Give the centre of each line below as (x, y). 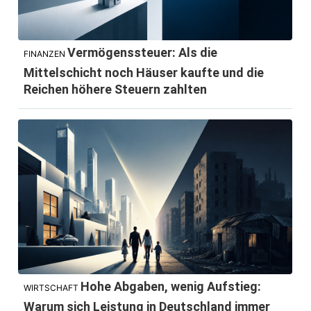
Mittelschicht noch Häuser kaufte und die (144, 72)
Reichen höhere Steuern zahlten (116, 89)
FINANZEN (45, 53)
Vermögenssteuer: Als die (143, 52)
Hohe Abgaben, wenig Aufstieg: (171, 286)
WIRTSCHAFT (51, 287)
